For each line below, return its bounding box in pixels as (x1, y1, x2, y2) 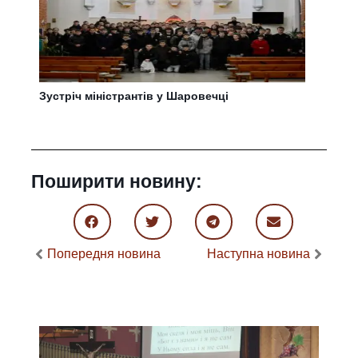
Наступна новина (206, 247, 310, 261)
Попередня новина (47, 247, 161, 261)
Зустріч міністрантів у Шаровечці (39, 89, 229, 102)
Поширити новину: (31, 171, 203, 192)
